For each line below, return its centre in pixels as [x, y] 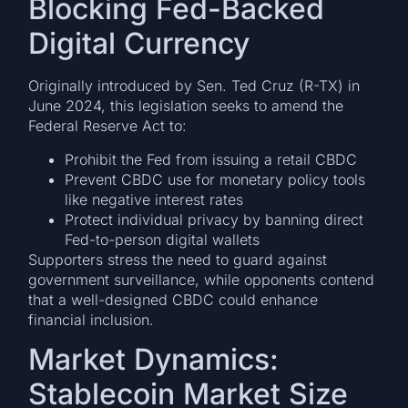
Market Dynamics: [154, 360]
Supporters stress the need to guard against [178, 259]
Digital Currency [139, 44]
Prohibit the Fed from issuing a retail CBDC [211, 159]
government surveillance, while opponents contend [202, 279]
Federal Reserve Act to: [108, 126]
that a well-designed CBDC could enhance [173, 299]
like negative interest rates [154, 199]
